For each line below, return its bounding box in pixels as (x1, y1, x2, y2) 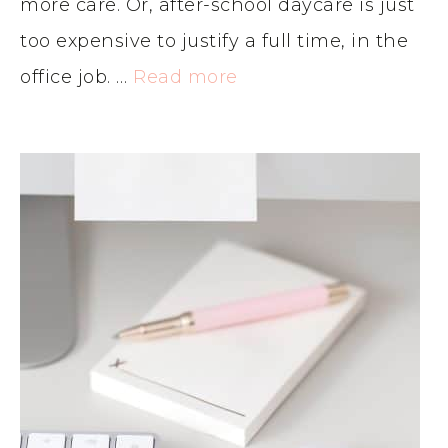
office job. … (20, 65, 133, 88)
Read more (133, 65, 238, 88)
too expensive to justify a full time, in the (20, 29, 408, 52)
